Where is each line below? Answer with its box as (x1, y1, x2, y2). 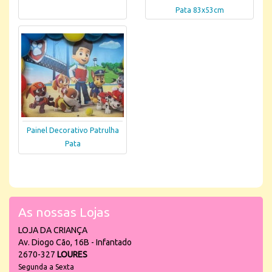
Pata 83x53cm (175, 6, 224, 15)
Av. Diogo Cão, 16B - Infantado (18, 237, 132, 247)
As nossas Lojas (18, 205, 110, 219)
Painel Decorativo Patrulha (26, 126, 119, 134)
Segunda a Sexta (18, 263, 74, 271)
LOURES (57, 250, 87, 259)
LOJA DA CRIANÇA (18, 225, 87, 235)
